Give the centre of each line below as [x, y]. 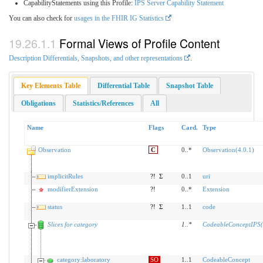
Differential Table [123, 85]
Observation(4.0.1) [228, 150]
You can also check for [41, 18]
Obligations [39, 103]
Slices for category [72, 225]
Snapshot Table [189, 85]
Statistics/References [103, 103]
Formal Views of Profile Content [139, 43]
